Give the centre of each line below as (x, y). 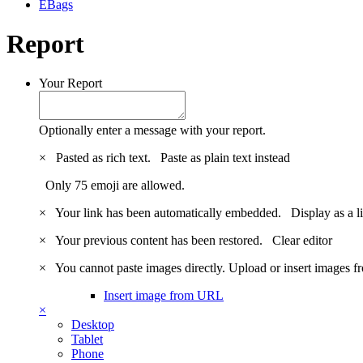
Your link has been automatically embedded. (170, 213)
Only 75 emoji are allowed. (112, 186)
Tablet (87, 340)
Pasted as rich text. (105, 158)
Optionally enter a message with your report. (152, 130)
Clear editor (302, 241)
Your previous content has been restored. (161, 241)
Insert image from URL (164, 296)
